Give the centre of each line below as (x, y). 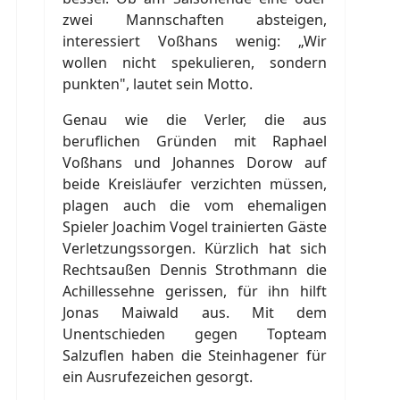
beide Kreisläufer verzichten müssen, (195, 183)
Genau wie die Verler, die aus (195, 119)
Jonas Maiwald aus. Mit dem (195, 312)
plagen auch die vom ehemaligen (195, 205)
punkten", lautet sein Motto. (158, 83)
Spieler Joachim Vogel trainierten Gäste (195, 226)
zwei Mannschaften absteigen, (195, 19)
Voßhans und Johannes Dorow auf (195, 162)
